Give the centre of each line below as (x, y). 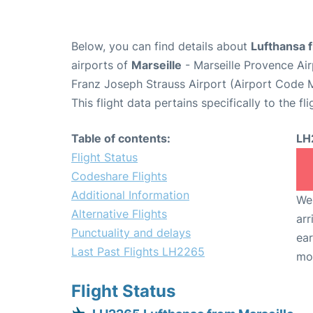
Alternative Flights (119, 214)
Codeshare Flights (119, 176)
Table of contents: (121, 139)
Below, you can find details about (161, 46)
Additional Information (130, 195)
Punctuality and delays (131, 233)
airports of (101, 65)
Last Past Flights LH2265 (138, 252)
